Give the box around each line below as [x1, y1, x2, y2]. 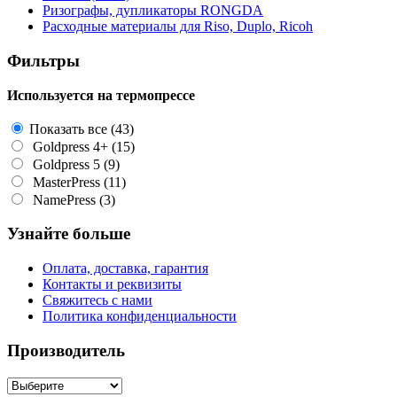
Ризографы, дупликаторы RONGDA [43, 3, 263, 19]
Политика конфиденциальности [43, 308, 237, 324]
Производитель [7, 340, 125, 360]
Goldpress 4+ [26, 138, 112, 154]
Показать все [26, 121, 107, 136]
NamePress [26, 191, 99, 207]
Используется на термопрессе [7, 87, 195, 103]
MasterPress [26, 174, 104, 190]
